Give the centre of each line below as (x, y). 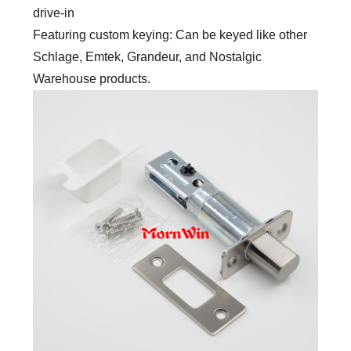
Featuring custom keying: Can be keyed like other (170, 35)
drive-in (54, 13)
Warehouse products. (92, 79)
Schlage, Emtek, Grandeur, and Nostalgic (148, 57)
